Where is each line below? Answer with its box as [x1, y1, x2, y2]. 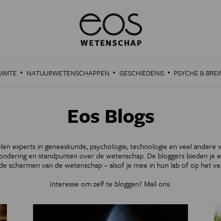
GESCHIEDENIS [119, 68, 164, 78]
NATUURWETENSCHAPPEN [26, 68, 110, 78]
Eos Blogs [67, 101, 154, 129]
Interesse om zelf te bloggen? [50, 178, 144, 189]
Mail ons [144, 178, 170, 189]
